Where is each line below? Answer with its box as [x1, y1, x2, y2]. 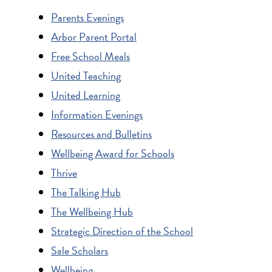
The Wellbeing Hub [51, 203, 133, 220]
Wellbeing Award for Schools [51, 144, 174, 161]
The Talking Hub [51, 183, 121, 200]
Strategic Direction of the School [51, 222, 193, 239]
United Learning [51, 86, 120, 103]
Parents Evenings [51, 8, 124, 25]
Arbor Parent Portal [51, 28, 137, 45]
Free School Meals [51, 47, 130, 64]
